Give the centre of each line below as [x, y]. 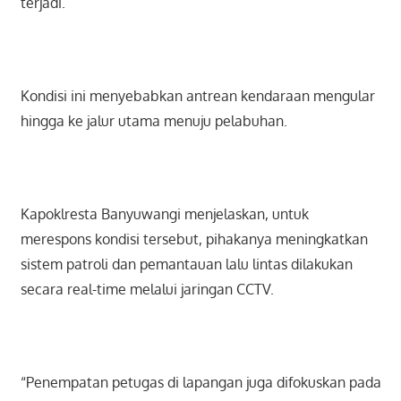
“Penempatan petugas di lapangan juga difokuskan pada [200, 383]
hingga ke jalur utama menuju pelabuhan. [154, 121]
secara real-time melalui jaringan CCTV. [147, 290]
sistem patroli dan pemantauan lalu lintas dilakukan [186, 264]
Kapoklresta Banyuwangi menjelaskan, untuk [164, 214]
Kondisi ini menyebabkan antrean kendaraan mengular [197, 96]
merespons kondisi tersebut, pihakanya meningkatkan [194, 239]
